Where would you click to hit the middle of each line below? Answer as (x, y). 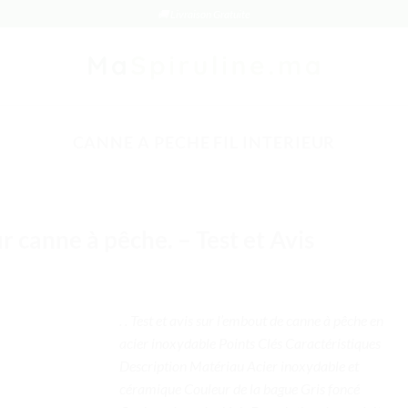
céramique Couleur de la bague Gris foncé (240, 388)
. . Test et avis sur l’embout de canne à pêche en (251, 320)
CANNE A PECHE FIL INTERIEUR (204, 142)
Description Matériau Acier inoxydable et (239, 365)
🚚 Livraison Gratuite (204, 14)
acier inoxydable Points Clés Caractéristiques (250, 342)
